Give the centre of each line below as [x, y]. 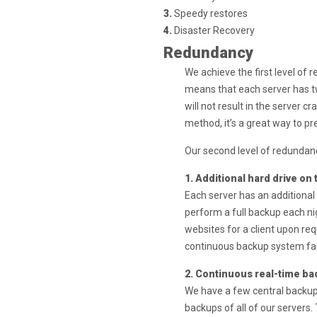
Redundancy [208, 53]
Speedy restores [209, 13]
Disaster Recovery [213, 30]
